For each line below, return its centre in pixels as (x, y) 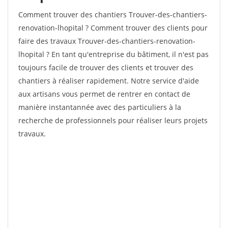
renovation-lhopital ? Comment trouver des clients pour (113, 28)
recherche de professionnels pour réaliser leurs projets (113, 120)
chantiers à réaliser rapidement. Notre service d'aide (109, 81)
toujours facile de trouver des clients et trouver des (106, 67)
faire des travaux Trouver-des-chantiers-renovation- (107, 41)
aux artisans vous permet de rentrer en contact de (104, 94)
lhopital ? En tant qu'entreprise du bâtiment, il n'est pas (113, 54)
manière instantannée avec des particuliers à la (100, 107)
